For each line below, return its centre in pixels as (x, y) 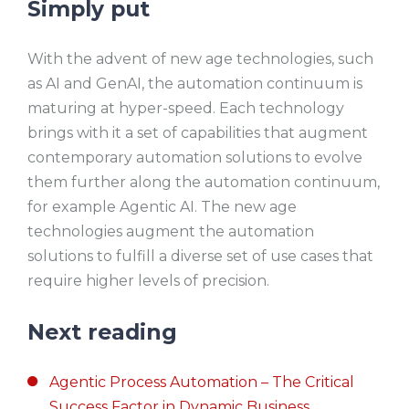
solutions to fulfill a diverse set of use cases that (200, 256)
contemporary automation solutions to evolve (195, 157)
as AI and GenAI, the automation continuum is (195, 83)
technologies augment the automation (171, 231)
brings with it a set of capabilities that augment (198, 132)
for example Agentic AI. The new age (162, 206)
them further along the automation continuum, (204, 182)
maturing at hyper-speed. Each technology (186, 108)
